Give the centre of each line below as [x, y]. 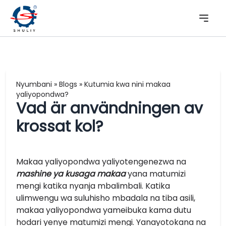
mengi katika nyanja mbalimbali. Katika [93, 186]
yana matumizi [156, 174]
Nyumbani [34, 84]
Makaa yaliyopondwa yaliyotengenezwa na [101, 162]
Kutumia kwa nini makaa [127, 84]
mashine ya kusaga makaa [71, 174]
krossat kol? [60, 127]
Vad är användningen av [109, 108]
